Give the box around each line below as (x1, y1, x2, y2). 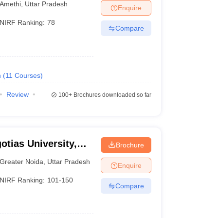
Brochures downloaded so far (72, 91, 151, 98)
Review (6, 91, 29, 98)
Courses (14, 72, 40, 79)
